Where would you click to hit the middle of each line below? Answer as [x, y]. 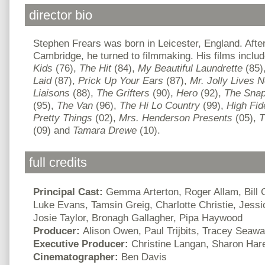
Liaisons [53, 93]
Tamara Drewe [105, 130]
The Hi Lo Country [161, 106]
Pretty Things [63, 118]
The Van [75, 106]
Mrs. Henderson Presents [177, 118]
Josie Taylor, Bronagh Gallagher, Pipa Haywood [138, 218]
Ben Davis [144, 257]
